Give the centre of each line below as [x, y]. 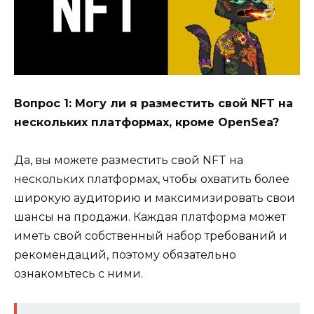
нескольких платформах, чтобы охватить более [152, 179]
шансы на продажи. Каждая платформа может [150, 217]
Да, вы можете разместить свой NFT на [129, 161]
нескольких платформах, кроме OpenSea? [146, 123]
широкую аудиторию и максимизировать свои [155, 198]
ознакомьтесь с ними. [78, 274]
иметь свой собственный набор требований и [151, 236]
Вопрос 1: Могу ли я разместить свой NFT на [153, 104]
